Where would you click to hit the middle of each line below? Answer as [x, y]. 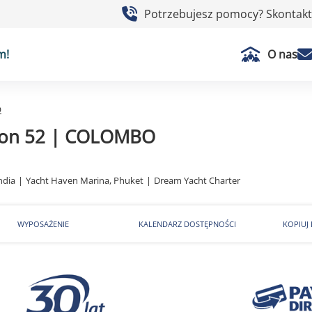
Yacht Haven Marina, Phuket [85, 180]
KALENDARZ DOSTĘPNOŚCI [188, 224]
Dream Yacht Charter [197, 180]
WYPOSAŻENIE [43, 224]
